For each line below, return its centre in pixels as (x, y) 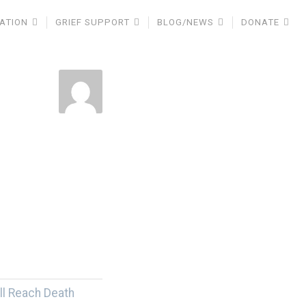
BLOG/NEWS (185, 22)
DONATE (260, 22)
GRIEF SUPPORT (93, 22)
